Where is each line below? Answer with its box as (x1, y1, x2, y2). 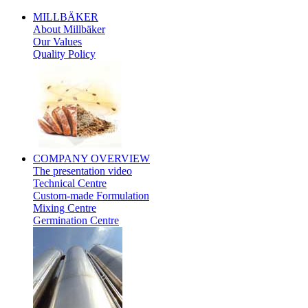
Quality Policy (33, 48, 96, 60)
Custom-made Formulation (33, 190, 149, 201)
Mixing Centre (33, 202, 96, 214)
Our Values (33, 36, 82, 47)
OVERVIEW (88, 153, 150, 164)
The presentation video (33, 165, 132, 177)
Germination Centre (33, 214, 119, 226)
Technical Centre (33, 177, 107, 189)
